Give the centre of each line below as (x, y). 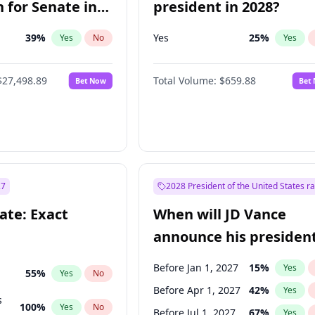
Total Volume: (185, 81)
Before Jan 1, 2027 (196, 268)
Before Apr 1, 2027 (197, 290)
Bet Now (91, 81)
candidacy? (192, 259)
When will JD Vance (220, 214)
